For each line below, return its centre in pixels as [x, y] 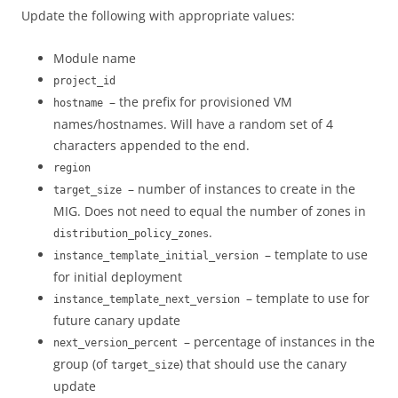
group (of [82, 364]
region [72, 168]
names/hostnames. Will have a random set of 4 [193, 124]
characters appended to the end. [151, 145]
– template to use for [308, 298]
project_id [84, 81]
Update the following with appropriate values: [158, 16]
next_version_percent [119, 343]
